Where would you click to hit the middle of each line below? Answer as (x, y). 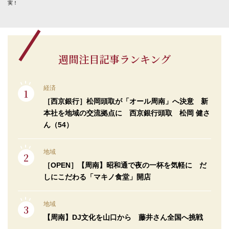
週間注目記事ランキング (114, 59)
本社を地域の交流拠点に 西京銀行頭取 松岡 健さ (127, 113)
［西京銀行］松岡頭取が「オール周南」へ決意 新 (126, 101)
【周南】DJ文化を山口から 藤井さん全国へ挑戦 (123, 217)
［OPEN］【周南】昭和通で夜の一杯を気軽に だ (125, 165)
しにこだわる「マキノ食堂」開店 (97, 177)
